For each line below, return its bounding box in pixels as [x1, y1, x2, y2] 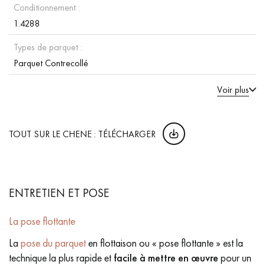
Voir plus [217, 83, 249, 96]
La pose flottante [9, 214, 75, 228]
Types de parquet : [14, 40, 82, 53]
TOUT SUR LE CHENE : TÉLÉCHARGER [9, 128, 156, 141]
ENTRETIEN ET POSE [9, 185, 109, 201]
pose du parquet [21, 235, 86, 250]
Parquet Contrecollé [14, 56, 88, 69]
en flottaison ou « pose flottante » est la [86, 235, 243, 250]
